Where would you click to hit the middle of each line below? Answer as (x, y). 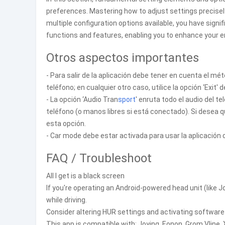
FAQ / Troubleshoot (99, 158)
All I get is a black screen (85, 176)
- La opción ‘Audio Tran (82, 99)
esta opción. (66, 124)
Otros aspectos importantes (123, 58)
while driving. (67, 200)
